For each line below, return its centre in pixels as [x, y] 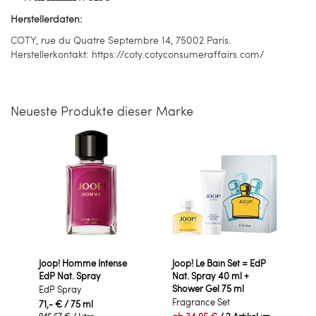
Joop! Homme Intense [83, 263]
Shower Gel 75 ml [208, 288]
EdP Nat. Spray [70, 275]
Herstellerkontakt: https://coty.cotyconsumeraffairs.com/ [138, 54]
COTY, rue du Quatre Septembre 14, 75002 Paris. [121, 39]
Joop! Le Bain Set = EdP [219, 263]
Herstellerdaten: [47, 18]
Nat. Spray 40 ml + [211, 275]
